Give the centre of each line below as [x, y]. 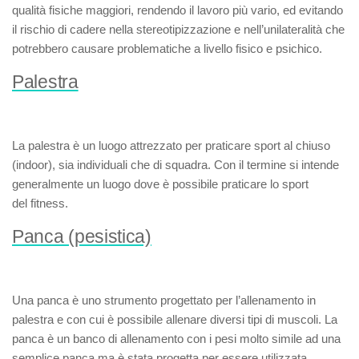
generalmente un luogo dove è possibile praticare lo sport [160, 184]
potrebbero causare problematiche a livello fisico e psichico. [167, 48]
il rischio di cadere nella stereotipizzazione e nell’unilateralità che [178, 29]
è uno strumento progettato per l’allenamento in [192, 300]
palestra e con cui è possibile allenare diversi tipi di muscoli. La [175, 319]
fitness [48, 203]
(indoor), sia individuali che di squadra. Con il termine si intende [175, 165]
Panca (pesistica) [82, 237]
